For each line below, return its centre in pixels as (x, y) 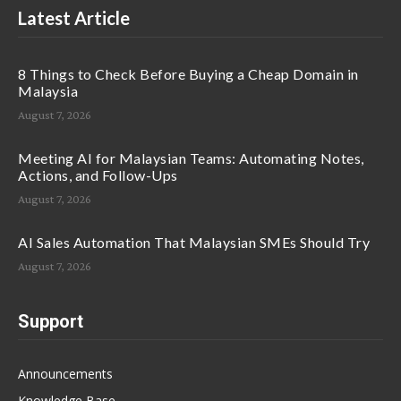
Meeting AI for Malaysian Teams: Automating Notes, (191, 158)
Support (51, 321)
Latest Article (74, 17)
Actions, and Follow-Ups (98, 175)
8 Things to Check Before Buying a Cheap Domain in (188, 73)
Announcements (65, 373)
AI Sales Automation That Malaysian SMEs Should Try (194, 242)
